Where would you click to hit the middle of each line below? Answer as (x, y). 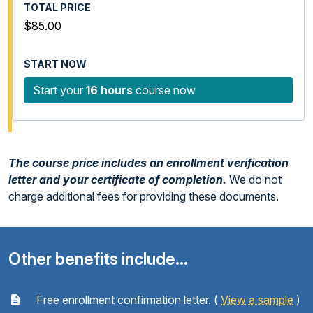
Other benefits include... (98, 259)
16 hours (109, 90)
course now (164, 90)
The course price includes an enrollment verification (148, 162)
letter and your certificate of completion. (119, 179)
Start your (59, 90)
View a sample (257, 299)
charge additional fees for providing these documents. (144, 196)
